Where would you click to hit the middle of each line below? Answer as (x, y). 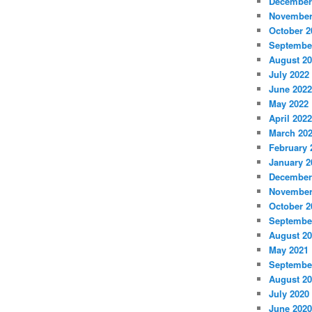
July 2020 (289, 293)
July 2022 (289, 74)
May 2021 (288, 249)
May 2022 (288, 103)
